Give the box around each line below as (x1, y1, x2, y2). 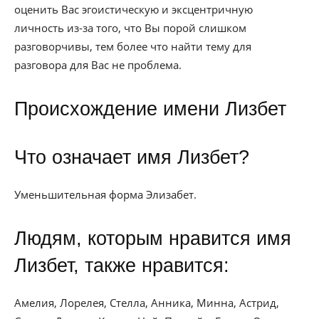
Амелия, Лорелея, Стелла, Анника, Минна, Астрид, (14, 296, 279, 310)
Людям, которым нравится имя (14, 228, 291, 249)
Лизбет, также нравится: (14, 255, 229, 276)
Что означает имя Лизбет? (14, 147, 249, 168)
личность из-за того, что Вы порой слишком (14, 21, 246, 35)
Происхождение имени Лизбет (14, 98, 286, 120)
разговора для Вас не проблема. (14, 58, 182, 72)
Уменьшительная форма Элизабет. (14, 187, 197, 202)
